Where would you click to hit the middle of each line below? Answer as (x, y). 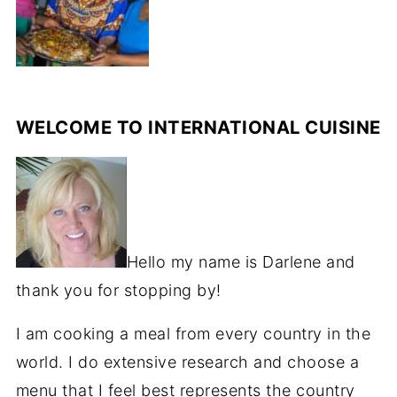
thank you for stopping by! (118, 290)
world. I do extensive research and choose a (187, 362)
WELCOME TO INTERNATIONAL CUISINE (198, 127)
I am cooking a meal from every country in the (193, 333)
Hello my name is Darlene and (241, 261)
